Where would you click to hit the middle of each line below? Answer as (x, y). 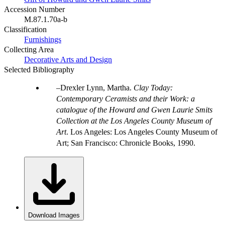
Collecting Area (29, 49)
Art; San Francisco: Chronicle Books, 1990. (126, 143)
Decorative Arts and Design (68, 59)
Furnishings (43, 39)
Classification (25, 29)
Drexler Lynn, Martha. (97, 87)
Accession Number (34, 9)
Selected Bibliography (39, 69)
